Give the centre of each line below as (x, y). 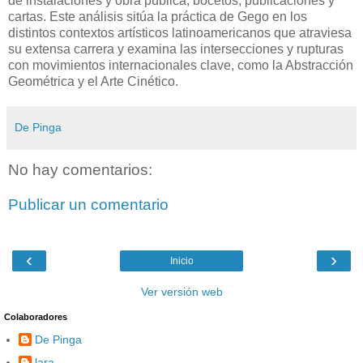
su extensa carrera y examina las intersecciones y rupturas (176, 49)
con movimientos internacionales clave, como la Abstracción (181, 65)
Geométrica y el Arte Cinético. (93, 81)
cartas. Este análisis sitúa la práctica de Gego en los (158, 16)
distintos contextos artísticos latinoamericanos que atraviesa (180, 32)
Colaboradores (36, 316)
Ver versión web (181, 291)
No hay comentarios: (80, 169)
